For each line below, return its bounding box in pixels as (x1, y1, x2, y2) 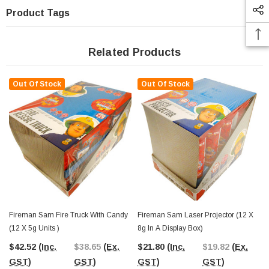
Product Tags (6, 8, 70, 19)
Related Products (88, 46, 181, 59)
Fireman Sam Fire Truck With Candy (9, 211, 128, 220)
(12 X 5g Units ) (9, 224, 59, 233)
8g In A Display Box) (138, 224, 203, 233)
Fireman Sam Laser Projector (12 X (138, 211, 253, 220)
